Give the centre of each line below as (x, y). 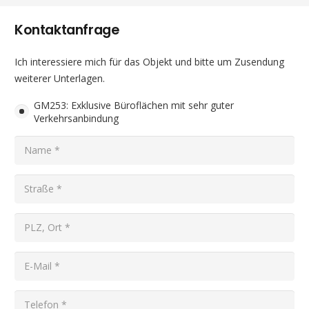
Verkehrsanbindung (76, 118)
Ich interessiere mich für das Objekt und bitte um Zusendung (149, 61)
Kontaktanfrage (67, 29)
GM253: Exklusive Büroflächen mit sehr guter (134, 105)
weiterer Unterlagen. (60, 78)
